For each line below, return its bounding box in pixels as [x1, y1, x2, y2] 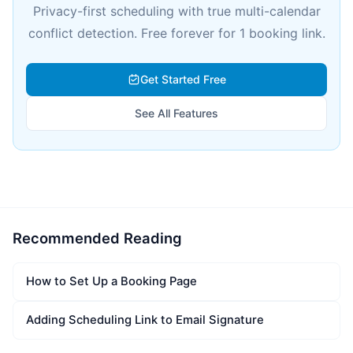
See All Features [135, 106, 218, 120]
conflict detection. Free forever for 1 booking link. [28, 25, 325, 41]
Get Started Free [139, 72, 226, 86]
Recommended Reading [13, 229, 182, 247]
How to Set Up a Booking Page [26, 274, 197, 288]
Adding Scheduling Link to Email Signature [26, 313, 264, 327]
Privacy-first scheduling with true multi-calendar [32, 3, 321, 19]
